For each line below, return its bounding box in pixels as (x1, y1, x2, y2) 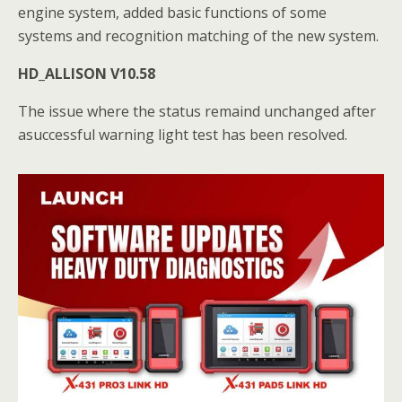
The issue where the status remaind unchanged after (18, 101, 376, 121)
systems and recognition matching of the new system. (18, 26, 379, 46)
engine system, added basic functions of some (18, 3, 327, 22)
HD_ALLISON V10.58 (18, 64, 155, 83)
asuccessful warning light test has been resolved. (18, 125, 347, 144)
